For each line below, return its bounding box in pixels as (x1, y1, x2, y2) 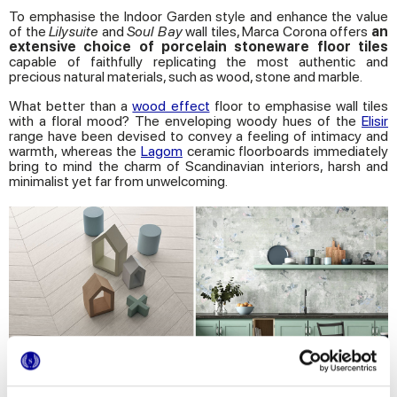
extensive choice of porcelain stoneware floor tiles (9, 38, 388, 56)
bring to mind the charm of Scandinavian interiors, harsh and (9, 158, 388, 175)
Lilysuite (49, 23, 99, 41)
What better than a (9, 97, 133, 115)
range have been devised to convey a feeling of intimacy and (9, 128, 388, 145)
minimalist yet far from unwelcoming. (9, 173, 228, 191)
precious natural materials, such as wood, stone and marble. (9, 68, 362, 86)
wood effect (132, 97, 210, 115)
